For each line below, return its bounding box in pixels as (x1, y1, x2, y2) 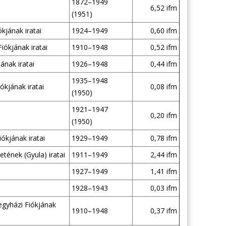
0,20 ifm (150, 110, 177, 120)
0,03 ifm (150, 183, 177, 193)
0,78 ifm (150, 133, 177, 143)
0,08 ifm (150, 82, 177, 91)
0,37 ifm (150, 206, 177, 215)
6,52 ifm (150, 3, 177, 13)
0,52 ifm (150, 42, 177, 52)
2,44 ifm (150, 150, 177, 159)
